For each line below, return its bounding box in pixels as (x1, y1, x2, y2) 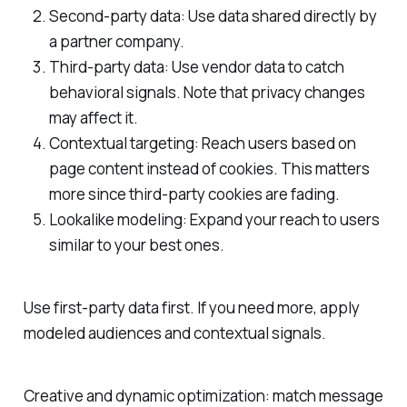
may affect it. (48, 106, 138, 128)
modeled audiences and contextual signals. (23, 322, 326, 343)
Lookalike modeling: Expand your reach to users (48, 208, 380, 230)
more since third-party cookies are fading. (48, 183, 340, 204)
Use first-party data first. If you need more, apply (23, 296, 360, 318)
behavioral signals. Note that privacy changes (48, 81, 365, 103)
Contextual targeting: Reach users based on (48, 132, 356, 154)
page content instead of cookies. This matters (48, 157, 370, 179)
